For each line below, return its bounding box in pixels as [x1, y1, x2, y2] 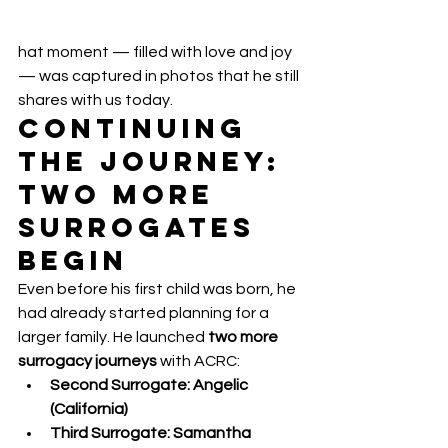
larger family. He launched [18, 328, 208, 345]
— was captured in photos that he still [18, 67, 302, 84]
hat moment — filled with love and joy [18, 43, 295, 60]
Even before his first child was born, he [18, 280, 299, 297]
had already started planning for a [18, 304, 272, 321]
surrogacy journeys [18, 352, 157, 369]
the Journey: [18, 143, 293, 178]
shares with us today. [18, 91, 173, 108]
